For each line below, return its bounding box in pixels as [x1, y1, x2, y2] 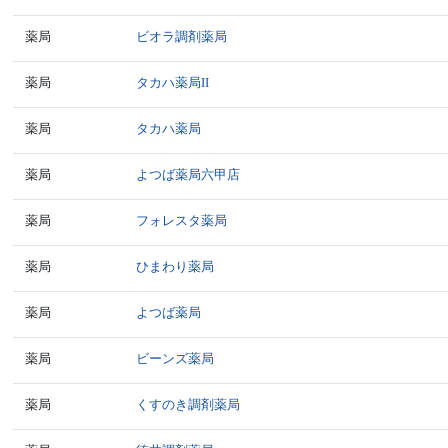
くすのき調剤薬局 [136, 397, 241, 412]
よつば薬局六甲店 [136, 167, 241, 182]
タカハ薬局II [136, 75, 210, 90]
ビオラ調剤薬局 [136, 29, 228, 44]
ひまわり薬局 [136, 259, 215, 274]
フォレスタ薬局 [136, 213, 228, 228]
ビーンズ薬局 [136, 351, 215, 366]
